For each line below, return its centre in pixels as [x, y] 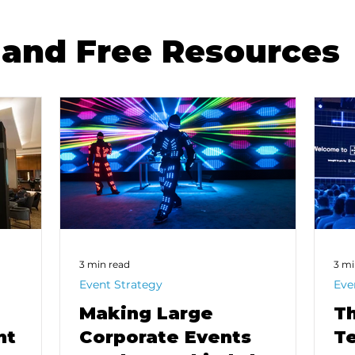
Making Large [146, 313]
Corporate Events [165, 337]
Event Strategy [121, 284]
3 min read [105, 265]
